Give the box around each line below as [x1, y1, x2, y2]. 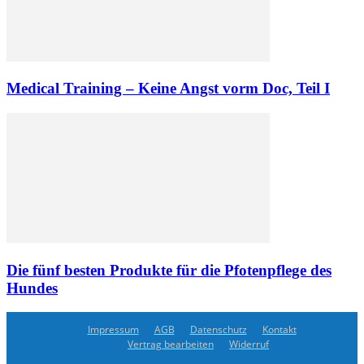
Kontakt [262, 323, 297, 337]
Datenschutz [189, 323, 247, 337]
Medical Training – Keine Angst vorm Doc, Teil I [6, 80, 330, 97]
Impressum [87, 323, 139, 337]
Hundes [6, 279, 58, 297]
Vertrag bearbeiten [128, 337, 214, 352]
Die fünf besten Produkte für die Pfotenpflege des [6, 261, 331, 279]
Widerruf [229, 337, 269, 352]
